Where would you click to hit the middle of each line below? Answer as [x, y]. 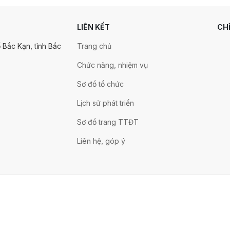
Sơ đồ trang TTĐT [108, 122]
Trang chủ [94, 46]
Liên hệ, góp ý [101, 141]
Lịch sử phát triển [106, 103]
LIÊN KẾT [94, 27]
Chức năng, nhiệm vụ [113, 65]
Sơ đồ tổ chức [101, 84]
